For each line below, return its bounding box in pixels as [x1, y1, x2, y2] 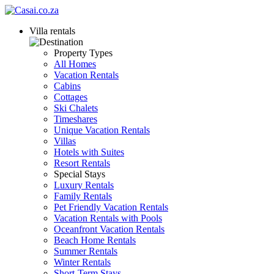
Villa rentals [29, 26, 75, 36]
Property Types [54, 48, 113, 58]
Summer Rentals [54, 246, 117, 256]
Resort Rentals [54, 158, 110, 168]
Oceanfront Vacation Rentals [54, 224, 165, 234]
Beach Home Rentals [54, 235, 136, 245]
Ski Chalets [54, 103, 98, 113]
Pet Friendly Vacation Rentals [54, 202, 168, 212]
